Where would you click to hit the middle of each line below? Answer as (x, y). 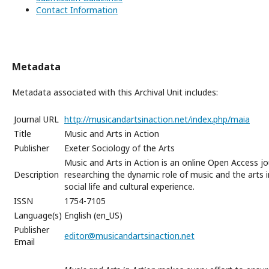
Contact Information (77, 10)
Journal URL (36, 119)
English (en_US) (93, 215)
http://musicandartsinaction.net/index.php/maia (157, 119)
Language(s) (38, 215)
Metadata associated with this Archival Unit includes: (115, 92)
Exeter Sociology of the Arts (119, 148)
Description (36, 174)
